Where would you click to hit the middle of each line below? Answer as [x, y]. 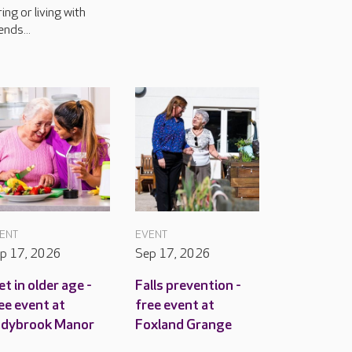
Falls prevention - [188, 286]
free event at [175, 305]
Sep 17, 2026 [173, 254]
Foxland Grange [183, 325]
